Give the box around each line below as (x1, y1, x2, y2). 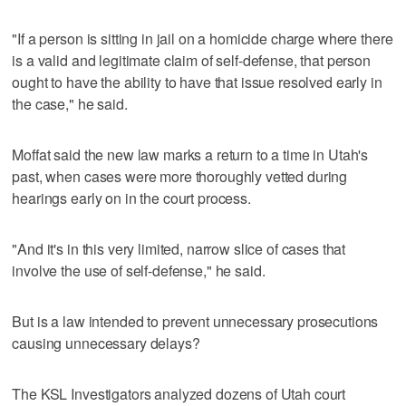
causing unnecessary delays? (12, 332, 200, 353)
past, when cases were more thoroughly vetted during (12, 165, 348, 187)
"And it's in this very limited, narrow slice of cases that (12, 237, 346, 259)
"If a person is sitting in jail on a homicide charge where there (12, 27, 393, 49)
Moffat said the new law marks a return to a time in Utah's (12, 143, 369, 165)
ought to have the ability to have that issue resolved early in (12, 71, 382, 92)
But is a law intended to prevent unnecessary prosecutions (12, 310, 379, 332)
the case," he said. (12, 92, 128, 114)
